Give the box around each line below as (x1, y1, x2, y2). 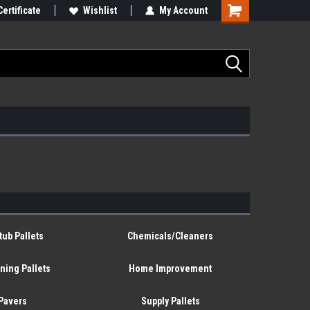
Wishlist (83, 5, 117, 16)
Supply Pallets (140, 295, 200, 307)
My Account (159, 5, 208, 16)
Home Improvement (129, 263, 212, 274)
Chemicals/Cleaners (127, 230, 214, 241)
